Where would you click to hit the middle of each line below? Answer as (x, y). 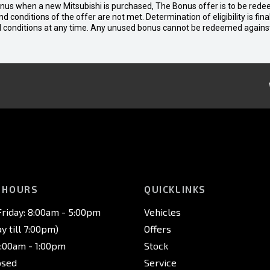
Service (160, 262)
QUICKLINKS (175, 189)
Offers (158, 229)
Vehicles (162, 212)
